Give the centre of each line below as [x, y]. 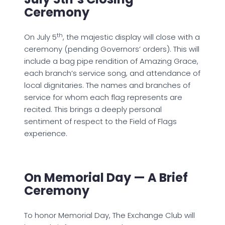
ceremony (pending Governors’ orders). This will [112, 49]
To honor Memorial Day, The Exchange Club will [109, 215]
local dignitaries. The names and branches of [107, 85]
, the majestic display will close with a [131, 37]
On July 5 [40, 37]
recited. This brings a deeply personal [93, 109]
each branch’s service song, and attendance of [112, 73]
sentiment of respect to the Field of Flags [100, 122]
